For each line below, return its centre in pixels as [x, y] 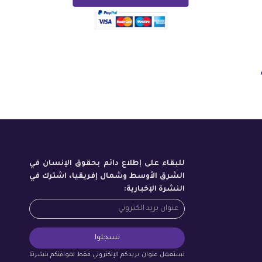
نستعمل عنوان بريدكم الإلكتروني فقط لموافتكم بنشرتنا [107, 255]
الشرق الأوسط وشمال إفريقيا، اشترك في [107, 177]
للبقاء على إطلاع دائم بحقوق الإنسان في [107, 164]
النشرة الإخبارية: [155, 189]
